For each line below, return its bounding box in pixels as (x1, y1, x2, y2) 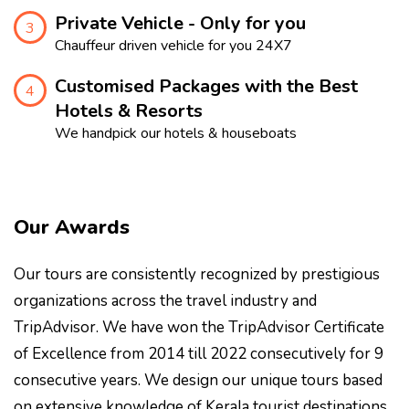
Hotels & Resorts (55, 98, 203, 123)
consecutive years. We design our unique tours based (14, 369, 383, 391)
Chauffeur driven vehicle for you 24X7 (55, 35, 292, 56)
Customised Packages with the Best (55, 73, 358, 99)
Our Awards (14, 213, 130, 241)
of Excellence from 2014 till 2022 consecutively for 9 (14, 342, 383, 364)
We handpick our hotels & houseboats (55, 122, 297, 143)
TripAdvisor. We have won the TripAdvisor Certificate (14, 316, 384, 338)
